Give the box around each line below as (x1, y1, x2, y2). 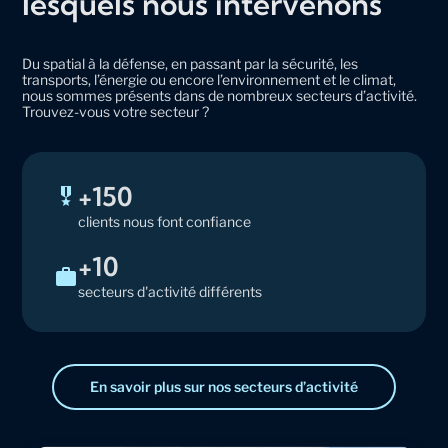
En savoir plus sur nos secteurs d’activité (90, 378, 358, 396)
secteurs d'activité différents (78, 283, 263, 301)
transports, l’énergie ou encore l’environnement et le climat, (22, 71, 397, 89)
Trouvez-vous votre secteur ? (22, 103, 210, 121)
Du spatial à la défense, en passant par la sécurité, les (22, 55, 359, 73)
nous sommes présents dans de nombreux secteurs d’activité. (22, 87, 418, 105)
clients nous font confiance (78, 213, 252, 231)
